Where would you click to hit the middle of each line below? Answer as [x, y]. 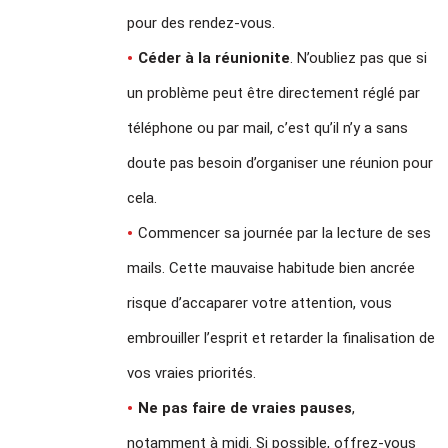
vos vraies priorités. [192, 372]
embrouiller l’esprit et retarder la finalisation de [281, 337]
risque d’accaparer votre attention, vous [260, 302]
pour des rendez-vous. [201, 22]
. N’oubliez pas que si [359, 57]
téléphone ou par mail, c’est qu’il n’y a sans [268, 127]
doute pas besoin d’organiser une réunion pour [280, 162]
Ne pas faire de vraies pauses [245, 407]
